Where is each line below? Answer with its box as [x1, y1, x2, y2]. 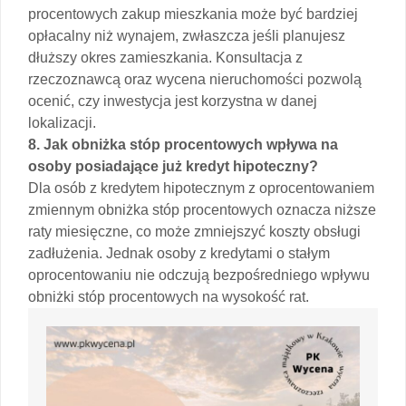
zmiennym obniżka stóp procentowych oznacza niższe [28, 201, 376, 217]
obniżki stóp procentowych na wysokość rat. [28, 288, 309, 304]
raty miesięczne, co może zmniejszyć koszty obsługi [28, 223, 361, 239]
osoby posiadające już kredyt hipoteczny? [28, 158, 318, 174]
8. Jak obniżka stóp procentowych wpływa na [28, 136, 338, 152]
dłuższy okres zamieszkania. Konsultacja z [28, 49, 303, 65]
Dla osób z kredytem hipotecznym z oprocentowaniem [28, 179, 374, 196]
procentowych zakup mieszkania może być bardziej [28, 5, 358, 22]
